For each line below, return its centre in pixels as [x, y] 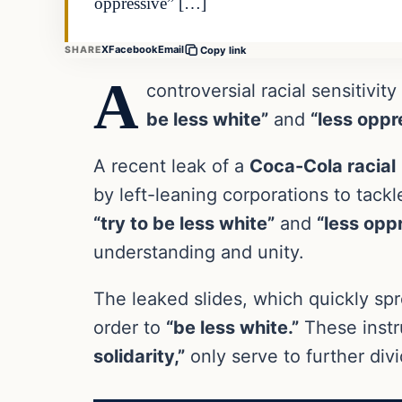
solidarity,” [139, 356]
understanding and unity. [199, 252]
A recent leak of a [171, 166]
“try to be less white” [184, 223]
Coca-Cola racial [323, 166]
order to [130, 327]
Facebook [134, 50]
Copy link [224, 50]
